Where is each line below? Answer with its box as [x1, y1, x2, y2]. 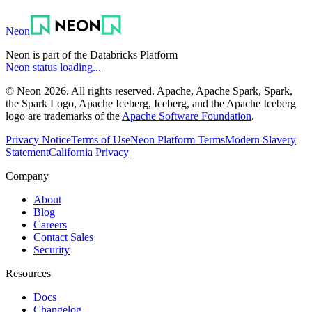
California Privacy [49, 146, 129, 159]
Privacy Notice [6, 134, 71, 146]
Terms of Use [71, 134, 130, 146]
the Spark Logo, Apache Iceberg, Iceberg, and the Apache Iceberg [6, 97, 296, 110]
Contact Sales [33, 231, 93, 244]
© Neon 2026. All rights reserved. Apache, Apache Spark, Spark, [6, 85, 292, 97]
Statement [6, 146, 49, 159]
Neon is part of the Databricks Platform [6, 49, 178, 61]
